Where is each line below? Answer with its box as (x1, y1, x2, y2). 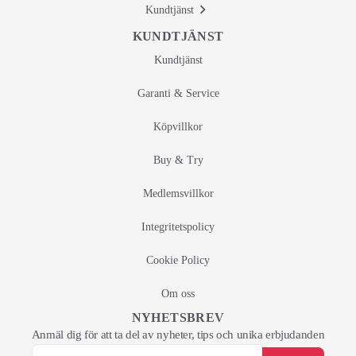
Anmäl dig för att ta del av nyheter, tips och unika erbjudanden (31, 328, 325, 341)
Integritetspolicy (141, 221, 215, 233)
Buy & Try (153, 154, 203, 166)
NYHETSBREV (131, 311, 225, 324)
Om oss (161, 288, 195, 300)
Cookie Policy (146, 254, 210, 266)
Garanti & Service (137, 87, 219, 99)
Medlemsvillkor (142, 188, 214, 199)
